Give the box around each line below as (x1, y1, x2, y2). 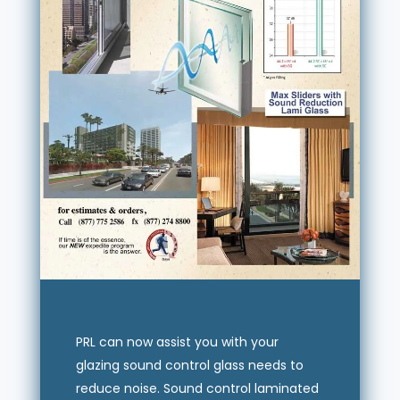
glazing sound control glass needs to (75, 355, 304, 374)
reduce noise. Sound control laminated (75, 379, 319, 397)
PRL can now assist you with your (75, 332, 279, 351)
